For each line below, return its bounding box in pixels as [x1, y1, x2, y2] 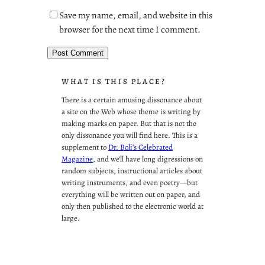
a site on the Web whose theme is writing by [62, 106, 201, 117]
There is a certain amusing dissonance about [62, 94, 202, 105]
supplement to [62, 141, 108, 152]
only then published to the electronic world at [62, 201, 203, 211]
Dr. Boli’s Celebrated [108, 141, 173, 152]
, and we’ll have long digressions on [93, 153, 203, 164]
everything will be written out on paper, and [62, 189, 200, 199]
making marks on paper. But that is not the [62, 118, 196, 128]
